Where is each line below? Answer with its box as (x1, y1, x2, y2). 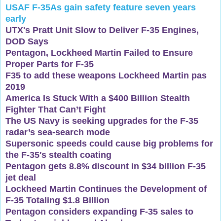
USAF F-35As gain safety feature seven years (5, 2, 196, 12)
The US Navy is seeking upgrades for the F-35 (5, 115, 198, 126)
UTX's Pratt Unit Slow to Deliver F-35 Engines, (5, 25, 199, 35)
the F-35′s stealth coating (5, 149, 111, 160)
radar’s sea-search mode (5, 127, 110, 137)
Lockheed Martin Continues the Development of (5, 184, 207, 194)
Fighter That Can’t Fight (5, 104, 106, 114)
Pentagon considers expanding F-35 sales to (5, 206, 193, 217)
